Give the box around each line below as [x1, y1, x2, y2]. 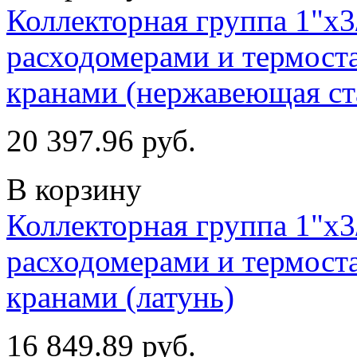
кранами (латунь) [6, 279, 234, 314]
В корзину [6, 171, 142, 206]
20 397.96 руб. [6, 123, 196, 158]
